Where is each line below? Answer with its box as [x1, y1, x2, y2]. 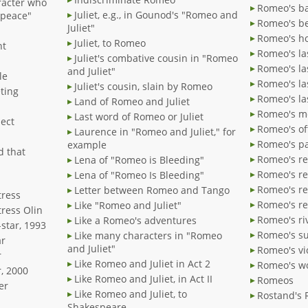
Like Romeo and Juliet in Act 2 [74, 257, 210, 271]
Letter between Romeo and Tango [74, 184, 230, 197]
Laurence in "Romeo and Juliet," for [74, 125, 236, 139]
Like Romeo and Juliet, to [74, 287, 187, 301]
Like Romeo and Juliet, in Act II [74, 272, 212, 286]
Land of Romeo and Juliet [74, 95, 190, 109]
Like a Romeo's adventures [74, 214, 197, 228]
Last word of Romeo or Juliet [74, 110, 203, 124]
